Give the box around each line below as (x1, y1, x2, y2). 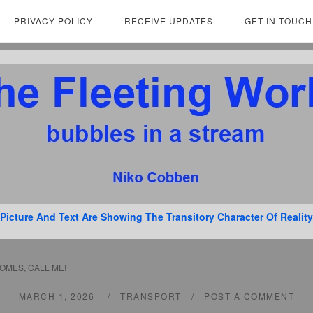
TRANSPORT (120, 290, 182, 302)
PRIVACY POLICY (14, 15, 93, 27)
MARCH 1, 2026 (18, 290, 98, 302)
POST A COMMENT (204, 290, 295, 302)
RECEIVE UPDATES (124, 15, 213, 27)
